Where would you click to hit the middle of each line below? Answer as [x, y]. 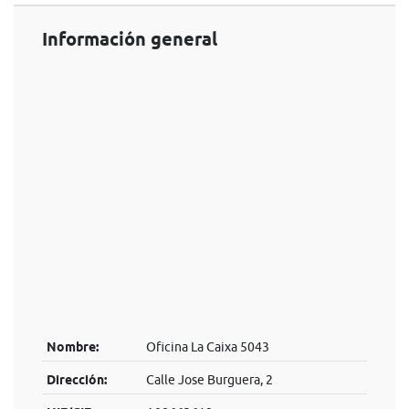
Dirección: [76, 380]
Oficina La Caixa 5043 [207, 347]
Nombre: [72, 347]
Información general [130, 39]
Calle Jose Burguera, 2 [209, 380]
